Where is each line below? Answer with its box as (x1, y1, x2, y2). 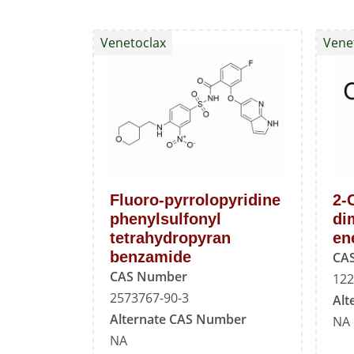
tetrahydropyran (110, 229, 231, 247)
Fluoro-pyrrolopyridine (110, 191, 281, 209)
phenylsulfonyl (110, 210, 221, 228)
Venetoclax (100, 34, 166, 51)
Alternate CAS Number (110, 311, 247, 329)
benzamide (110, 248, 191, 266)
